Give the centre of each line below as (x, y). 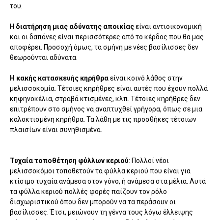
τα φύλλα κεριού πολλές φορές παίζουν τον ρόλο (88, 192)
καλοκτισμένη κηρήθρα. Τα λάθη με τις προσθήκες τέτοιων (103, 120)
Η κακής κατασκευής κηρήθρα (60, 78)
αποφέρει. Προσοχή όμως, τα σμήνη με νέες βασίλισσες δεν (104, 47)
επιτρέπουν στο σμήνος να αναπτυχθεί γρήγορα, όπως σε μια (106, 109)
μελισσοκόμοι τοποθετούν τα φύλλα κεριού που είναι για (100, 171)
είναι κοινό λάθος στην (146, 78)
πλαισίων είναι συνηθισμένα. (56, 130)
